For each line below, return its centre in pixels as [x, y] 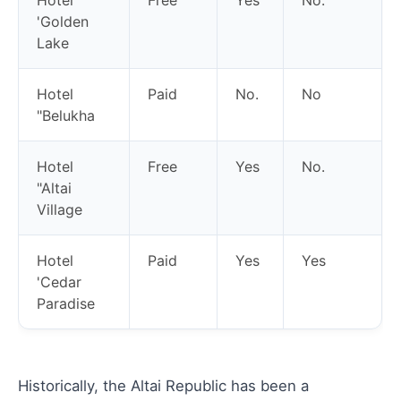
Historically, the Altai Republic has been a [163, 385]
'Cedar [59, 282]
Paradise [66, 303]
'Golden [63, 21]
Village [60, 209]
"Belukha [66, 115]
